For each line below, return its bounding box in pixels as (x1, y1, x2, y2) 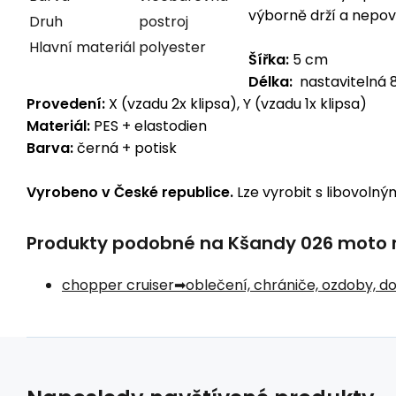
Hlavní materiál (29, 37, 135, 58)
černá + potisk (73, 138, 177, 159)
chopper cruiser (62, 275, 174, 296)
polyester (139, 37, 206, 58)
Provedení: (27, 94, 105, 115)
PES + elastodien (90, 116, 207, 137)
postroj (139, 11, 188, 33)
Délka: (248, 72, 293, 93)
